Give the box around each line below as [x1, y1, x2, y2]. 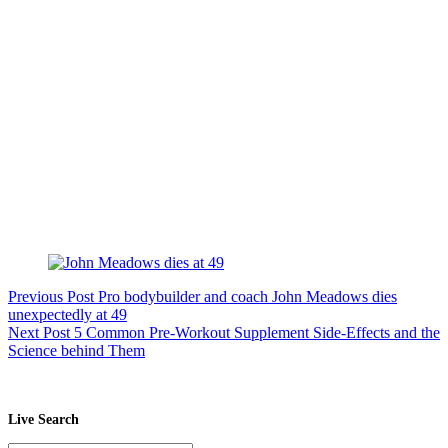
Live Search [8, 411, 79, 428]
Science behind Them [8, 342, 145, 360]
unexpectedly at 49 [8, 306, 127, 324]
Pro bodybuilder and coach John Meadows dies [98, 288, 397, 306]
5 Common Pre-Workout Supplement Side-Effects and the [74, 324, 440, 342]
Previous [8, 288, 67, 306]
